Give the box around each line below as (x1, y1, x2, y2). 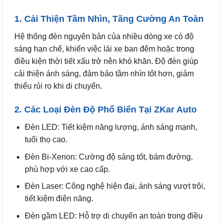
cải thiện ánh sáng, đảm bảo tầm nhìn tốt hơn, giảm (14, 69, 194, 78)
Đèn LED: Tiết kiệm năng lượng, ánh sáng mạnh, (24, 122, 197, 131)
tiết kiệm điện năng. (24, 194, 93, 203)
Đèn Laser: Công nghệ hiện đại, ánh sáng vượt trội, (24, 182, 205, 191)
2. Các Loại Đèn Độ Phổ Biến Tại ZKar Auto (14, 104, 197, 114)
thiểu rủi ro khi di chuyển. (14, 82, 102, 91)
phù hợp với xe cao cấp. (24, 165, 110, 173)
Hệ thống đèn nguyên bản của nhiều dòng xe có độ (14, 32, 194, 41)
